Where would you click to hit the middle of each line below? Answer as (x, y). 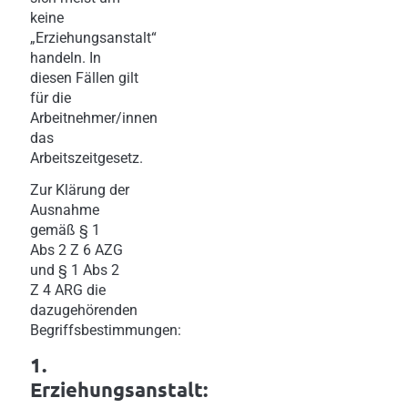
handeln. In (66, 57)
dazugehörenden (84, 310)
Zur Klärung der (80, 189)
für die (51, 97)
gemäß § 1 (65, 229)
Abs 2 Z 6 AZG (76, 250)
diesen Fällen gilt (84, 77)
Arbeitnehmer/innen (94, 117)
